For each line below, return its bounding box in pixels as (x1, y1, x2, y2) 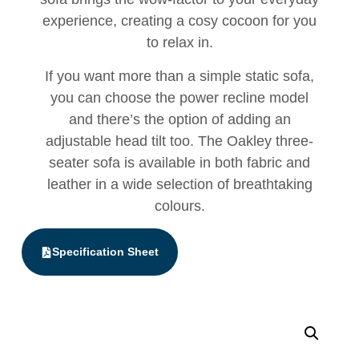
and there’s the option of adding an (68, 111, 291, 127)
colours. (154, 197, 205, 214)
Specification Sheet (51, 245, 159, 259)
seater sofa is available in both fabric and (49, 154, 310, 171)
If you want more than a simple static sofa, (45, 67, 314, 84)
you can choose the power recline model (50, 89, 309, 106)
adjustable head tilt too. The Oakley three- (46, 132, 313, 149)
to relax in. (146, 34, 213, 51)
